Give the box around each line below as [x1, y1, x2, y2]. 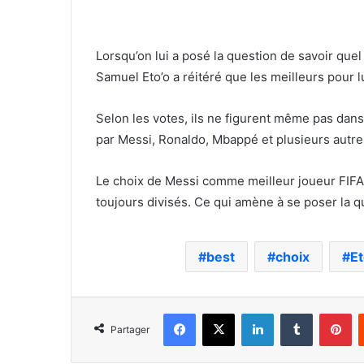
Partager [110, 323, 149, 336]
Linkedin [273, 305, 315, 319]
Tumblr [312, 305, 346, 319]
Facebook [195, 305, 245, 319]
